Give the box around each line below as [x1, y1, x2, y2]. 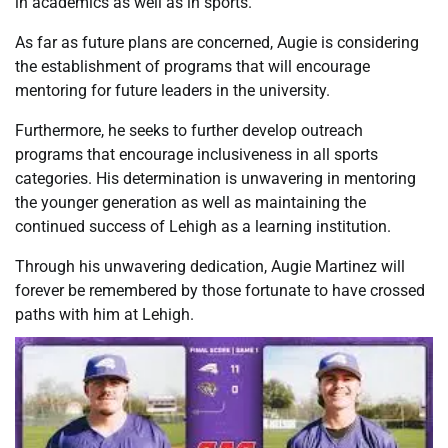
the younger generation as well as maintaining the [15, 192, 366, 212]
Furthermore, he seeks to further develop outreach [15, 120, 363, 140]
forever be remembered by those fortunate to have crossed [15, 280, 425, 300]
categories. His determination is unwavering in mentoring [15, 168, 416, 188]
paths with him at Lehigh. [15, 304, 194, 324]
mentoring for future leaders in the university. [15, 80, 330, 100]
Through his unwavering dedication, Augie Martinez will [15, 256, 405, 276]
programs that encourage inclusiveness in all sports [15, 144, 378, 164]
